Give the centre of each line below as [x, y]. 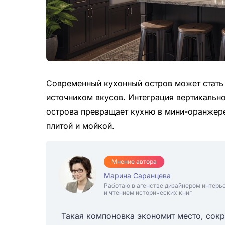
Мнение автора [134, 162]
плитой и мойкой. [80, 126]
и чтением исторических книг [148, 193]
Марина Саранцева [137, 176]
